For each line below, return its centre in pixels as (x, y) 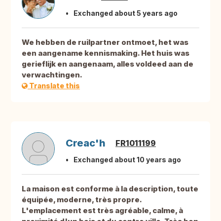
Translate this (54, 86)
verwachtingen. (52, 75)
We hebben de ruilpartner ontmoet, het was (105, 42)
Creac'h (86, 143)
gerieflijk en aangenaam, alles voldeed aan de (108, 64)
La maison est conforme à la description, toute (110, 189)
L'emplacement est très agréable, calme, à (102, 211)
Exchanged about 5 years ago (126, 13)
